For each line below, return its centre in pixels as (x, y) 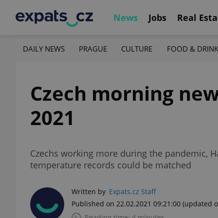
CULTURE (137, 48)
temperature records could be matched (111, 165)
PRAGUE (93, 48)
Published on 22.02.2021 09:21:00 (126, 204)
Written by (89, 191)
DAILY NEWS (44, 48)
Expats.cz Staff (133, 191)
